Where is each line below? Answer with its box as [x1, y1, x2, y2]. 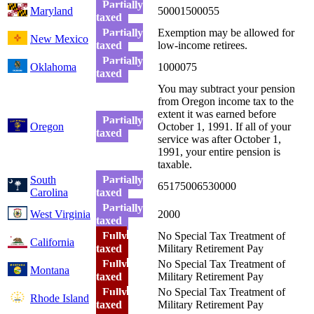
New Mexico [30, 32, 88, 45]
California [30, 235, 74, 248]
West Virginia [30, 207, 90, 220]
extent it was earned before [158, 107, 276, 120]
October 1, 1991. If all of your [158, 120, 291, 132]
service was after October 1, [158, 132, 281, 145]
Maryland [30, 4, 73, 17]
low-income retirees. [158, 39, 247, 51]
